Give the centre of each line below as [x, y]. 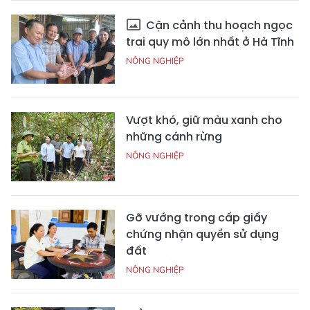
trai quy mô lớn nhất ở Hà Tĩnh [210, 42]
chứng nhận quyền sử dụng [202, 235]
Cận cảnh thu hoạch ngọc [218, 26]
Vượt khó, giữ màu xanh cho [204, 120]
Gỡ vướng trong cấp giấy [197, 218]
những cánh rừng [174, 137]
